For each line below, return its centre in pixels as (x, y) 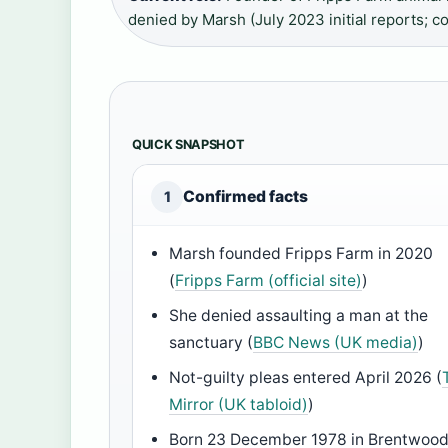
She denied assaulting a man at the (299, 316)
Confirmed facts (245, 197)
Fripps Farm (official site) (269, 281)
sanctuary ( (211, 343)
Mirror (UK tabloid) (239, 405)
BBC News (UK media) (336, 343)
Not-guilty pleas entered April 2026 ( (306, 378)
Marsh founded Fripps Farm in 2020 (301, 254)
